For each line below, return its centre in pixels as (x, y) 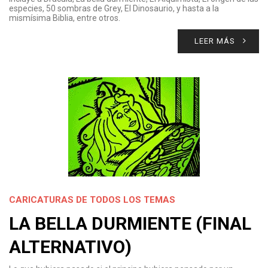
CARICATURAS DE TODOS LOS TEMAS (92, 200)
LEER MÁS (215, 41)
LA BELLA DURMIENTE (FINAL (130, 223)
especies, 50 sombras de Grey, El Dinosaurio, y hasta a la (114, 8)
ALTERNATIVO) (70, 247)
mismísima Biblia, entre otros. (65, 18)
